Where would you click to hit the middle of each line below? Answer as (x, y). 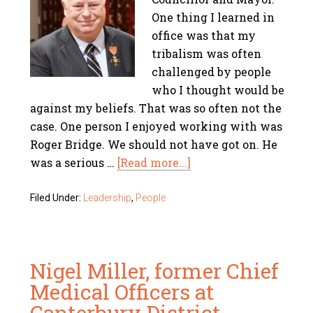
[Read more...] (154, 162)
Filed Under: (57, 198)
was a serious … (74, 162)
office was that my (204, 35)
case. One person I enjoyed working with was (156, 126)
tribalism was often (207, 53)
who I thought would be (218, 90)
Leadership (108, 198)
